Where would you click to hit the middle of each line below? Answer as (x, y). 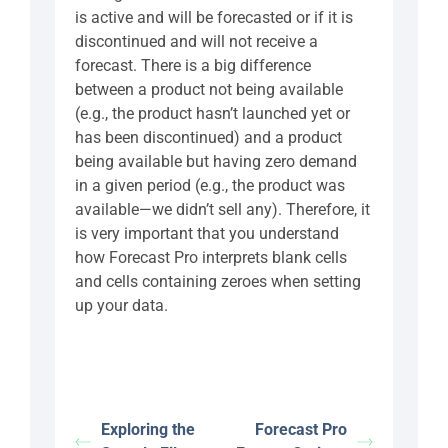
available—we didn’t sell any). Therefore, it (222, 210)
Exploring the (148, 430)
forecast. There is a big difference (193, 66)
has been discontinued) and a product (208, 138)
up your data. (121, 306)
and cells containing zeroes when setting (218, 282)
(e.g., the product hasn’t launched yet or (212, 114)
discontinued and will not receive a (196, 42)
